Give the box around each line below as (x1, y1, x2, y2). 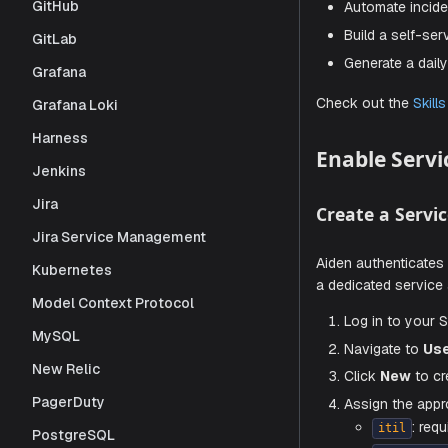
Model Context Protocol (32, 293, 194, 312)
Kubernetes (32, 260, 112, 279)
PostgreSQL (32, 425, 115, 444)
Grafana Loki (32, 95, 118, 114)
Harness (32, 128, 88, 147)
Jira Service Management (32, 227, 206, 246)
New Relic (32, 359, 100, 378)
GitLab (32, 29, 77, 48)
